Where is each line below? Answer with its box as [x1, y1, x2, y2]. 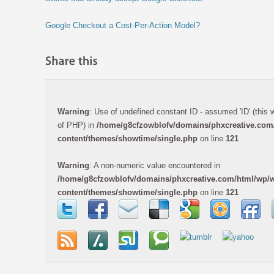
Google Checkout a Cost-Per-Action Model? [45, 21, 200, 30]
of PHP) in [57, 120, 97, 130]
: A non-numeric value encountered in [89, 160, 220, 170]
